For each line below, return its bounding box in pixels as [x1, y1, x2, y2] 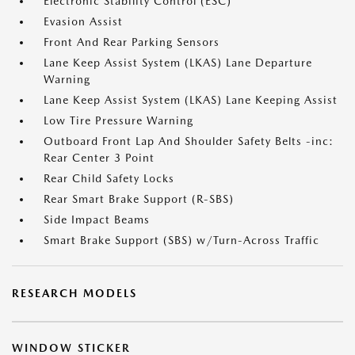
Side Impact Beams [44, 213, 150, 226]
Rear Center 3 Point [44, 151, 155, 164]
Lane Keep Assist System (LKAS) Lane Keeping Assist [44, 94, 338, 106]
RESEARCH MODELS [12, 287, 137, 300]
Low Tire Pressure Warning [44, 114, 193, 127]
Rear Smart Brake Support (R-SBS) [44, 193, 234, 205]
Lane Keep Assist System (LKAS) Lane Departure [44, 56, 312, 69]
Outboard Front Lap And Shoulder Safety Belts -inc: [44, 135, 334, 147]
